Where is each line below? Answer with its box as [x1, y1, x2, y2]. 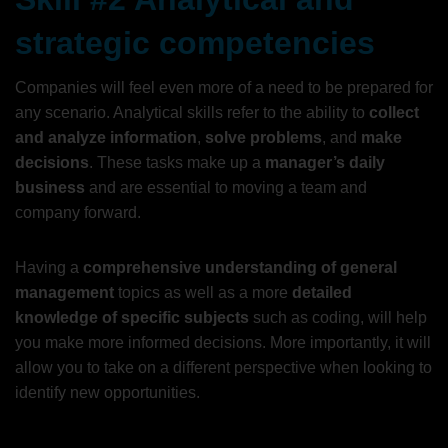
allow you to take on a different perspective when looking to [15, 358, 432, 376]
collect [369, 103, 419, 121]
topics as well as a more [114, 283, 292, 301]
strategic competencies [15, 24, 375, 61]
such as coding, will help [249, 308, 427, 326]
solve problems [205, 128, 322, 146]
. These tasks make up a [89, 153, 265, 171]
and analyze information [15, 128, 197, 146]
